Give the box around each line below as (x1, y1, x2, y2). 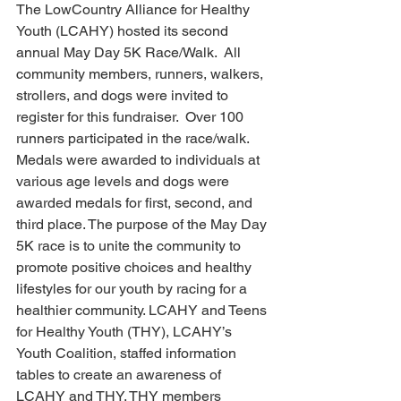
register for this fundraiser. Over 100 (16, 108, 247, 125)
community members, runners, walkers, (16, 65, 267, 82)
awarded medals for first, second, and (16, 194, 256, 211)
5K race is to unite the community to (16, 237, 244, 254)
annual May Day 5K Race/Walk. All (16, 44, 244, 61)
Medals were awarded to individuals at (16, 151, 263, 168)
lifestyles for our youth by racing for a (16, 280, 251, 297)
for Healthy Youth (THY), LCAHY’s (16, 323, 235, 340)
